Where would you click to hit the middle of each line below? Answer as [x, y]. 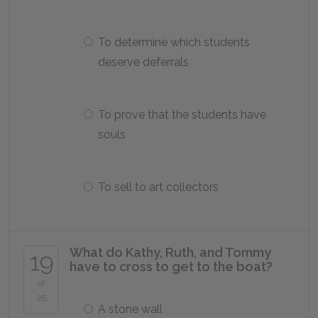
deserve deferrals [143, 62]
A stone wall [130, 309]
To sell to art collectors [158, 187]
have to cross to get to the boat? [171, 267]
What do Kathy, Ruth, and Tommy [170, 252]
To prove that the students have [182, 115]
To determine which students [174, 42]
